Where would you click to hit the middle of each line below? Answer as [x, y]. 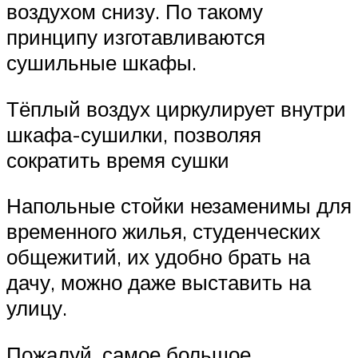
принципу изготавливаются [136, 36]
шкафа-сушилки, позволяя [134, 134]
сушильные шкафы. [101, 62]
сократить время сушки [118, 159]
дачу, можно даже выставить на [159, 282]
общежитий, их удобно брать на [158, 257]
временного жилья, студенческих [163, 231]
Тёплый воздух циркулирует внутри [176, 108]
